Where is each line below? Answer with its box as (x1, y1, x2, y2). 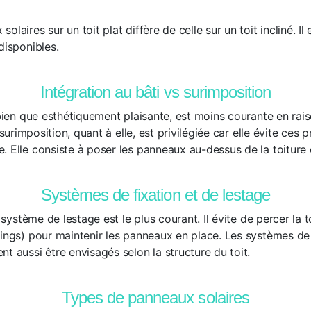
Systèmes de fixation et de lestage (41, 185, 270, 204)
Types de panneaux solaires (62, 288, 249, 307)
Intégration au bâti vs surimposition (40, 83, 271, 101)
